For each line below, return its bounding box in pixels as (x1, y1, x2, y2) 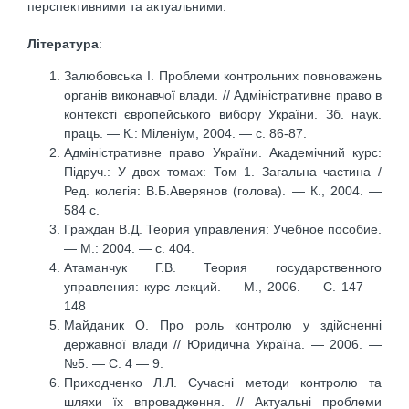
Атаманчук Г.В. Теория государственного (64, 259, 382, 275)
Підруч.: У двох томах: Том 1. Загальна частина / (64, 163, 382, 179)
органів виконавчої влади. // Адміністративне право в (64, 87, 382, 102)
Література (27, 36, 99, 51)
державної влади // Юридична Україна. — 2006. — (64, 336, 382, 351)
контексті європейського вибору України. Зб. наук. (64, 106, 382, 121)
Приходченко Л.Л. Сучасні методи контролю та (64, 374, 382, 390)
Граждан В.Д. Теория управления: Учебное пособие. (64, 221, 382, 236)
